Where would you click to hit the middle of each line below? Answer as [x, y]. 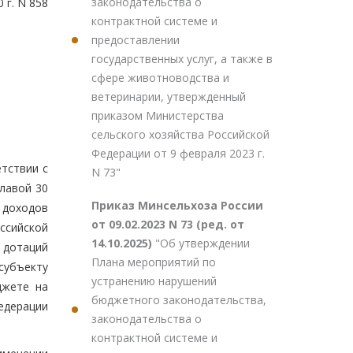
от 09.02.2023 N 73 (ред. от [168, 224]
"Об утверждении [203, 243]
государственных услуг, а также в [182, 59]
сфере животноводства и [160, 78]
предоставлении [136, 40]
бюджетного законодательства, [179, 300]
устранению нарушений [154, 281]
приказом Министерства [158, 115]
